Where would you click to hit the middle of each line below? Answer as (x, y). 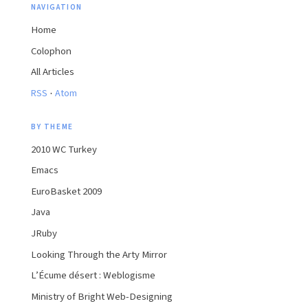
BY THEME (52, 126)
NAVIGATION (57, 8)
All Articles (53, 72)
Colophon (51, 51)
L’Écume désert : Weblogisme (93, 276)
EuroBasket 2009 (66, 191)
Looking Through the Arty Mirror (99, 254)
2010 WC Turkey (64, 149)
